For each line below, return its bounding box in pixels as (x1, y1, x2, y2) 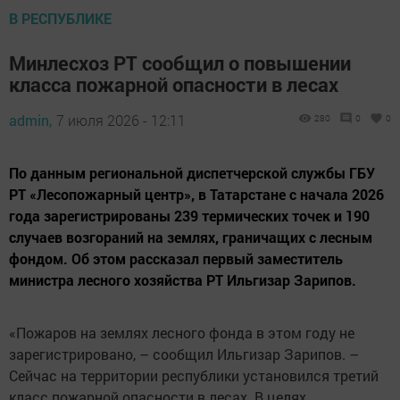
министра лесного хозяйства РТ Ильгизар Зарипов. (9, 270, 356, 289)
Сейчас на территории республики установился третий (9, 365, 379, 385)
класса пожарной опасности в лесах (9, 71, 338, 97)
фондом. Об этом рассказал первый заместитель (9, 248, 343, 268)
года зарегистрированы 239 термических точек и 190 (9, 205, 370, 225)
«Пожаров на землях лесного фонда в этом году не (9, 322, 354, 342)
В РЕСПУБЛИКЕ (9, 8, 112, 28)
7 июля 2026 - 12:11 (56, 110, 186, 129)
